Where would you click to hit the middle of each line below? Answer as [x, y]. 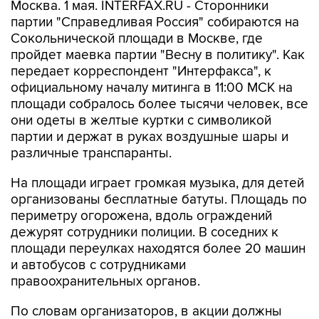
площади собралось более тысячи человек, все [159, 104]
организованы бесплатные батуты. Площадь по [159, 200]
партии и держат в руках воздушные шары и [150, 137]
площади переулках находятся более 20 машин [158, 249]
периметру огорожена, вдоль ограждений [141, 216]
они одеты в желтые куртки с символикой [141, 121]
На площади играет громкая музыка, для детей [157, 183]
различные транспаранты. [91, 153]
